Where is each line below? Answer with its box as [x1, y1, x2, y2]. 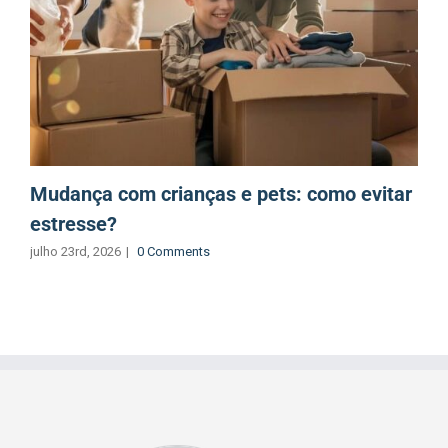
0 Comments [137, 244, 210, 260]
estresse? [30, 212, 117, 237]
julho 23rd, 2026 [30, 244, 121, 260]
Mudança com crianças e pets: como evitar [30, 182, 412, 207]
